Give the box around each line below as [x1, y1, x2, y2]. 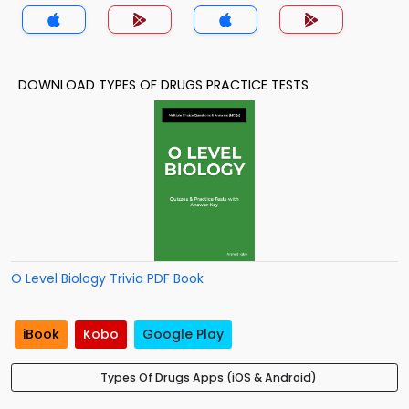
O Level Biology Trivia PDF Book [11, 269, 204, 288]
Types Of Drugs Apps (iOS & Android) [100, 370, 317, 386]
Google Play [142, 325, 224, 344]
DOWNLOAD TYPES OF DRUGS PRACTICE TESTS [18, 76, 309, 94]
